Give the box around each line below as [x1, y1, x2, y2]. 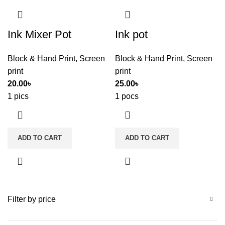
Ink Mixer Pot [8, 28, 71, 41]
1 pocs [115, 92, 139, 100]
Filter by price [8, 195, 56, 203]
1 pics [8, 92, 29, 100]
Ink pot [115, 28, 148, 41]
